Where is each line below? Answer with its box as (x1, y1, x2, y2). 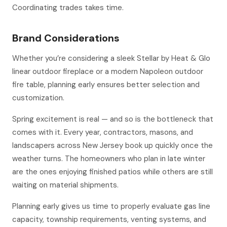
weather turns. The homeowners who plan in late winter (12, 154, 205, 164)
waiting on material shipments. (12, 180, 119, 190)
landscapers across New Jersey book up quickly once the (12, 140, 213, 150)
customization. (12, 93, 64, 103)
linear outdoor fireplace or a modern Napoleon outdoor (12, 66, 203, 77)
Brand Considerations (12, 31, 120, 45)
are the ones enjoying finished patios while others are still (12, 167, 213, 177)
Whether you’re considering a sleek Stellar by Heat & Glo (12, 53, 210, 63)
